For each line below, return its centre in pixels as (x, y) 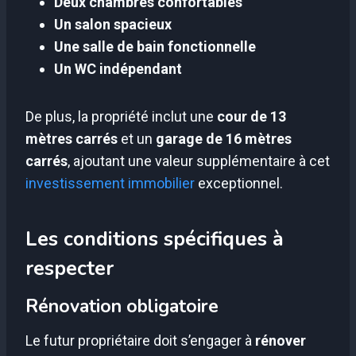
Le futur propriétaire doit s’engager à (140, 340)
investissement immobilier (110, 184)
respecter (70, 268)
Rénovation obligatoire (122, 307)
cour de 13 (252, 117)
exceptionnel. (239, 184)
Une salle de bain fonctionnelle (155, 47)
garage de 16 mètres (224, 139)
